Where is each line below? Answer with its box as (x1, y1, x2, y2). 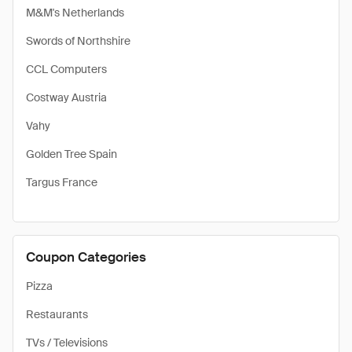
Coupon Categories (26, 248, 146, 266)
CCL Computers (26, 62, 107, 76)
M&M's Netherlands (26, 5, 124, 20)
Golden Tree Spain (26, 147, 117, 161)
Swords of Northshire (26, 34, 130, 48)
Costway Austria (26, 90, 107, 104)
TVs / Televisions (26, 335, 108, 350)
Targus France (26, 175, 97, 189)
